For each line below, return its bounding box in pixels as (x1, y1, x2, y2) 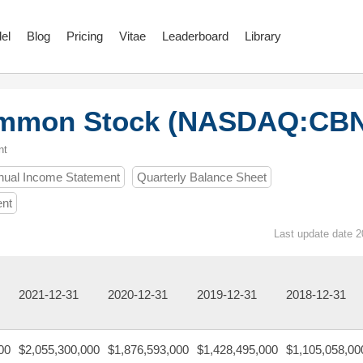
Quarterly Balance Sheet (137, 170, 267, 184)
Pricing (66, 29, 103, 43)
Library (245, 29, 281, 43)
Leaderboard (162, 29, 228, 43)
